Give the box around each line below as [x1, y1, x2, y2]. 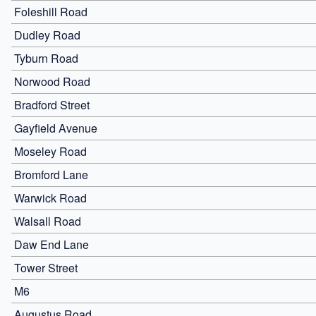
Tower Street [14, 259, 78, 276]
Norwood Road [14, 73, 90, 90]
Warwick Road [14, 189, 87, 206]
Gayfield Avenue [14, 119, 97, 136]
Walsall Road [14, 212, 81, 229]
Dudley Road [14, 26, 80, 43]
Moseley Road [14, 142, 87, 159]
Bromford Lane [14, 166, 88, 183]
